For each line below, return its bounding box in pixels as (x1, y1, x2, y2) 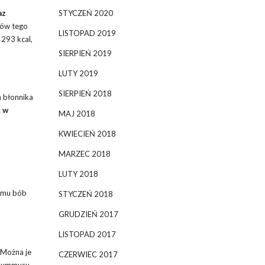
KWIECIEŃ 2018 (58, 129, 116, 138)
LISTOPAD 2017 (58, 230, 116, 239)
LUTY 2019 (58, 69, 98, 78)
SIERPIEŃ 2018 (58, 89, 112, 98)
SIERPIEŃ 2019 (58, 49, 112, 58)
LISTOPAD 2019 (58, 28, 116, 38)
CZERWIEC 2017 (58, 250, 118, 259)
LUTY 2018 (58, 169, 98, 179)
